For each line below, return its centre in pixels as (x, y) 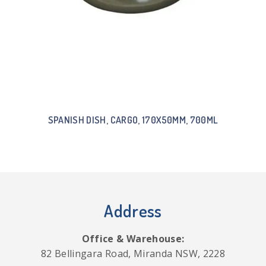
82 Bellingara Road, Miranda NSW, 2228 (133, 253)
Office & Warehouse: (133, 238)
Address (133, 210)
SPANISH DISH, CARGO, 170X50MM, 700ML (133, 120)
